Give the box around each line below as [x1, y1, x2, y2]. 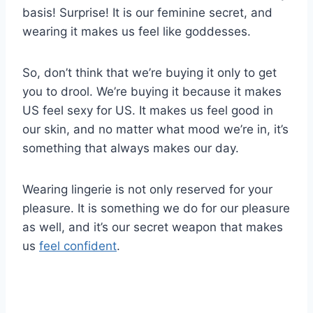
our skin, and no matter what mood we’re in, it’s [22, 122, 289, 137]
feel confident [39, 239, 117, 254]
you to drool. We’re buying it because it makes [22, 85, 282, 99]
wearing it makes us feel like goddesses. [22, 24, 251, 39]
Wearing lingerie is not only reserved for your [22, 182, 272, 197]
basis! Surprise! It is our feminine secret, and [22, 6, 272, 20]
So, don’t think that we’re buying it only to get [22, 66, 277, 80]
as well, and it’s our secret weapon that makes [22, 220, 283, 235]
